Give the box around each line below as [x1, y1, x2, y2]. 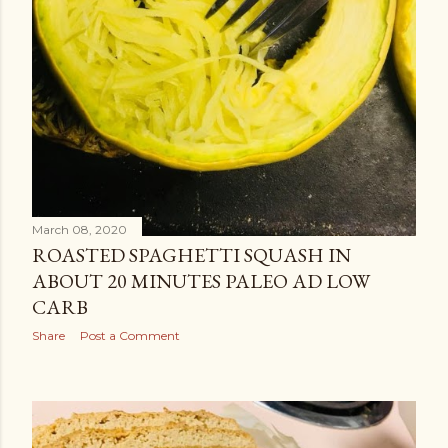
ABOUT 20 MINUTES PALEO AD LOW [32, 267, 370, 294]
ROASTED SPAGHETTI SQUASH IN [32, 241, 351, 268]
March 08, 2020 [32, 221, 127, 237]
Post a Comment [80, 327, 180, 343]
